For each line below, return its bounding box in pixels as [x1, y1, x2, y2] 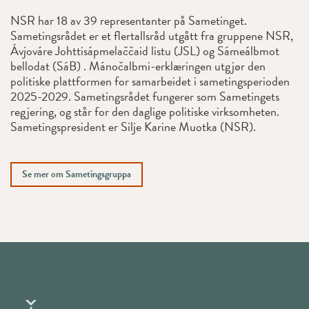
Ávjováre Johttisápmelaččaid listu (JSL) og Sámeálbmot [10, 41, 279, 60]
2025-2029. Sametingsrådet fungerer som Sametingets [10, 86, 279, 106]
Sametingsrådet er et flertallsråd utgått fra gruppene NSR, [10, 26, 293, 45]
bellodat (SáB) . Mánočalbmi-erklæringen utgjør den [10, 56, 266, 75]
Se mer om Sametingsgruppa [22, 166, 131, 181]
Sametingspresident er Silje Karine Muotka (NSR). [10, 117, 256, 136]
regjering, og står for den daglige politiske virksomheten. [10, 101, 279, 121]
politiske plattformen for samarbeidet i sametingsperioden [10, 71, 290, 90]
